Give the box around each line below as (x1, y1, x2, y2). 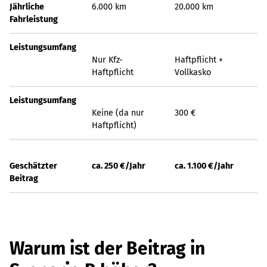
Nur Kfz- (92, 55, 123, 65)
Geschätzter (10, 161, 57, 171)
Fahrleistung (10, 14, 58, 24)
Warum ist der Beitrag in (10, 238, 205, 259)
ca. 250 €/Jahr (92, 161, 145, 171)
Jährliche (10, 2, 44, 12)
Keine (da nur (92, 108, 144, 118)
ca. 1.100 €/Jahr (175, 161, 234, 171)
